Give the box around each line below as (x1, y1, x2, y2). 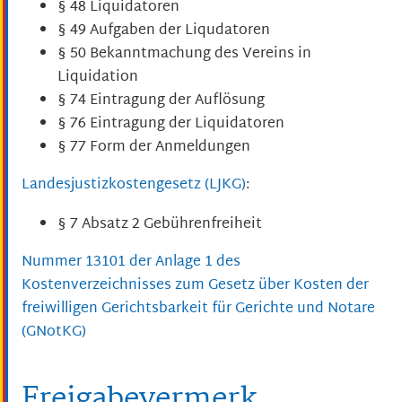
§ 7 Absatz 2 (57, 212, 140, 239)
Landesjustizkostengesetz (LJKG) (22, 172, 246, 199)
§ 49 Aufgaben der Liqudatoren (57, 18, 270, 45)
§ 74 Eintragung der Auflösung (57, 88, 265, 115)
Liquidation (57, 65, 138, 92)
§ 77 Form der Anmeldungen (57, 135, 250, 162)
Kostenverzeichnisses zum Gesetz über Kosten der (22, 273, 369, 300)
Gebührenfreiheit (140, 212, 262, 239)
